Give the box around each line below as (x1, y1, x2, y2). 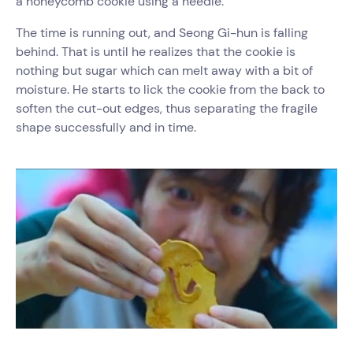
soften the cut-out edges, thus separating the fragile (16, 100, 318, 117)
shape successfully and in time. (16, 119, 196, 136)
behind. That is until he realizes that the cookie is (16, 43, 295, 60)
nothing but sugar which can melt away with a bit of (16, 62, 313, 79)
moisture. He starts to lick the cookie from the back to (16, 81, 325, 98)
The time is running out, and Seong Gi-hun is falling (16, 24, 308, 41)
